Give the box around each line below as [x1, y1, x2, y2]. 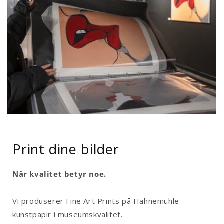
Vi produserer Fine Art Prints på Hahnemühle [12, 195, 179, 206]
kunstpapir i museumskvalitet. [12, 209, 123, 219]
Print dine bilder [12, 139, 119, 158]
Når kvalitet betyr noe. [12, 168, 106, 179]
